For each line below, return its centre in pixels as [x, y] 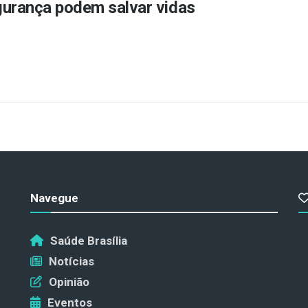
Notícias [71, 261]
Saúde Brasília [89, 240]
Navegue [54, 198]
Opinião [69, 282]
